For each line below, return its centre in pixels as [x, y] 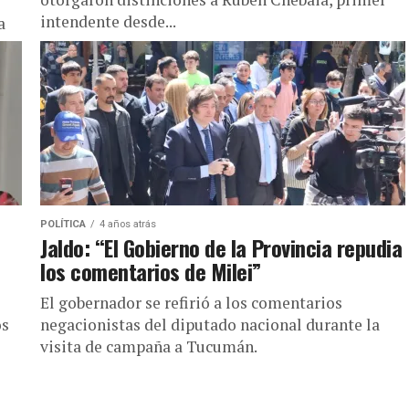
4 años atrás [128, 224]
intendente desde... [108, 21]
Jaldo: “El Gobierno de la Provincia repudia [221, 247]
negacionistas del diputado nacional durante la [210, 325]
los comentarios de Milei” [151, 271]
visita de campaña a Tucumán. [149, 346]
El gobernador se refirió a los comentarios [191, 303]
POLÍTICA [63, 224]
